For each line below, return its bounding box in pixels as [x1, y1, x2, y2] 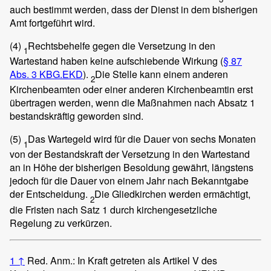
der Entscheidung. [10, 187, 90, 201]
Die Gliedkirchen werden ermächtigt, [94, 187, 250, 201]
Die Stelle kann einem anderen [95, 67, 228, 81]
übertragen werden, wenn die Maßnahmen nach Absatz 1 [10, 96, 255, 110]
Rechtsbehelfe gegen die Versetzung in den [28, 38, 215, 53]
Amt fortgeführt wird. [10, 15, 95, 30]
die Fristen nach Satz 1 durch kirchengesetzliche [10, 202, 217, 217]
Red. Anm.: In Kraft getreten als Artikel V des [27, 253, 217, 267]
